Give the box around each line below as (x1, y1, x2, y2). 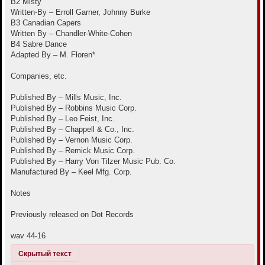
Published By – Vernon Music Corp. (11, 135, 132, 145)
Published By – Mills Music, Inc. (11, 93, 122, 102)
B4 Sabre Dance (11, 40, 67, 49)
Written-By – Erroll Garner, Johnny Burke (11, 8, 150, 17)
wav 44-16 (11, 231, 46, 241)
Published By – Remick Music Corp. (11, 146, 135, 156)
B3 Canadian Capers (11, 18, 81, 28)
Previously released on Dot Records (11, 210, 134, 219)
